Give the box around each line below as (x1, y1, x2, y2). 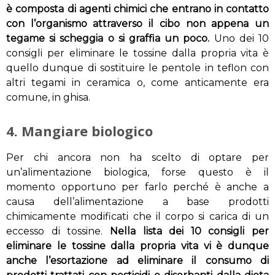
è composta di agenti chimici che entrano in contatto (6, 3, 269, 15)
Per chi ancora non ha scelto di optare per (6, 152, 269, 164)
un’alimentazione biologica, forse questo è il (6, 166, 269, 179)
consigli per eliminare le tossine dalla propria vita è (6, 47, 269, 60)
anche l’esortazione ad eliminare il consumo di (6, 255, 269, 267)
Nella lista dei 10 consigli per (109, 225, 269, 238)
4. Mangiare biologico (6, 122, 153, 141)
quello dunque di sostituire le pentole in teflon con (6, 62, 269, 74)
